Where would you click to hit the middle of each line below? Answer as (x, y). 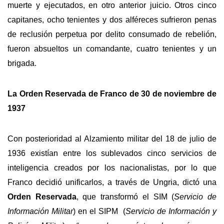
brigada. (22, 63)
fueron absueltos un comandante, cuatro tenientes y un (112, 49)
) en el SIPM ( (99, 211)
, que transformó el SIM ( (125, 196)
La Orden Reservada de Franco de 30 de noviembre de (112, 93)
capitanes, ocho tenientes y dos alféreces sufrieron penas (112, 20)
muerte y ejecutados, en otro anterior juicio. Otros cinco (112, 5)
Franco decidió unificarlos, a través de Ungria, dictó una (112, 182)
